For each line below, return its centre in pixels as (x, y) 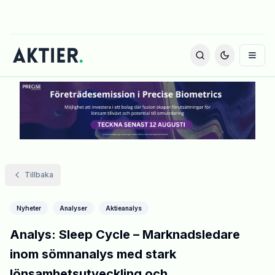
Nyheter (29, 208)
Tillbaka (39, 175)
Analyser (73, 208)
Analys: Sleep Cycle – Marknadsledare (125, 235)
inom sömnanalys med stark (93, 254)
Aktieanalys (124, 208)
